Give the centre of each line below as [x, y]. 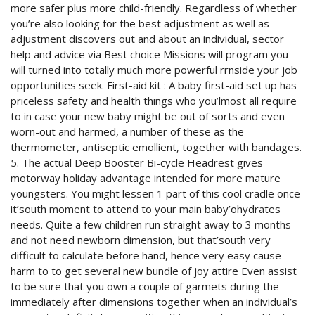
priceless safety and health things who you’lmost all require [154, 101]
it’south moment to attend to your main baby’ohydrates [146, 209]
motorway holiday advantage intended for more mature [146, 178]
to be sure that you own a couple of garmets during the [145, 286]
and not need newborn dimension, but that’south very [141, 240]
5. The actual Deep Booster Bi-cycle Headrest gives [137, 162]
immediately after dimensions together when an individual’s [154, 302]
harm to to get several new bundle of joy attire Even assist [154, 271]
